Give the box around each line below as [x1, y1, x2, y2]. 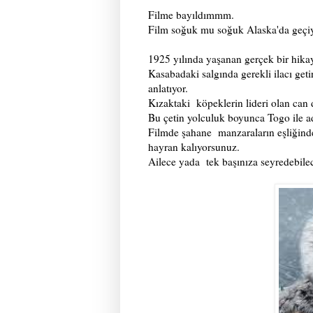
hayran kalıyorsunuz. [148, 140, 240, 154]
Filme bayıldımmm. [148, 8, 234, 22]
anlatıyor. [148, 81, 188, 96]
